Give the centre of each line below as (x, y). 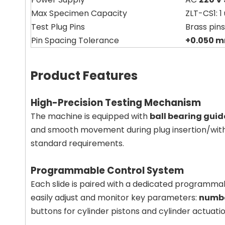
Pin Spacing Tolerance (75, 40)
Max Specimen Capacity (79, 13)
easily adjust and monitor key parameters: (115, 198)
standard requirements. (77, 143)
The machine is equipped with (90, 116)
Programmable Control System (107, 171)
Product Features (84, 76)
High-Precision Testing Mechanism (116, 103)
